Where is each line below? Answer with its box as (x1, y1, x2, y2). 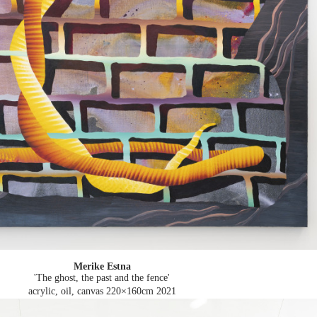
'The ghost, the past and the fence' (34, 272, 170, 284)
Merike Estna (73, 261, 131, 272)
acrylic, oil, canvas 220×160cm (28, 286, 154, 297)
